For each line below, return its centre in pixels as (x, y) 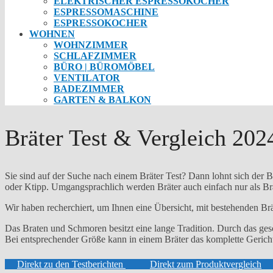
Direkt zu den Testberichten (71, 264)
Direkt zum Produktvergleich (206, 264)
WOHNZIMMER (91, 44)
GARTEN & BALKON (102, 99)
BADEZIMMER (89, 88)
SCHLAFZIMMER (95, 55)
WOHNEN (52, 34)
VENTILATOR (87, 77)
